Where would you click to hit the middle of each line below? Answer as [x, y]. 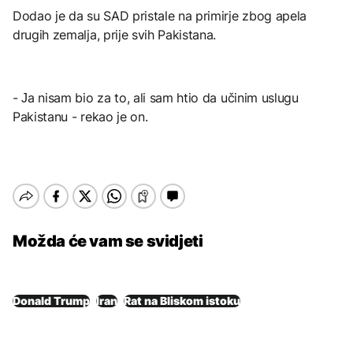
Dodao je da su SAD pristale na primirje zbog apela [160, 15]
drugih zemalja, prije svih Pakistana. [115, 34]
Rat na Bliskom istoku [182, 300]
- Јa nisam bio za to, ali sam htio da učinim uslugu [156, 97]
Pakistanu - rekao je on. [80, 116]
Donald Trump [51, 300]
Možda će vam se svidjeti [108, 241]
